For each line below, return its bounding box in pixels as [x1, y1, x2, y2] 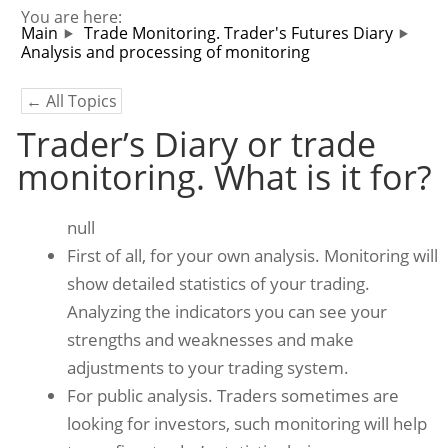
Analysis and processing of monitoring [20, 41, 310, 64]
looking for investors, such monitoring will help [67, 412, 428, 436]
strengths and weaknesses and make [67, 328, 355, 352]
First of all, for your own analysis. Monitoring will [67, 244, 439, 268]
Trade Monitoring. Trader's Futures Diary [83, 22, 393, 44]
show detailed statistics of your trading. [67, 272, 371, 296]
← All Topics [25, 90, 117, 113]
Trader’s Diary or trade [16, 121, 376, 168]
